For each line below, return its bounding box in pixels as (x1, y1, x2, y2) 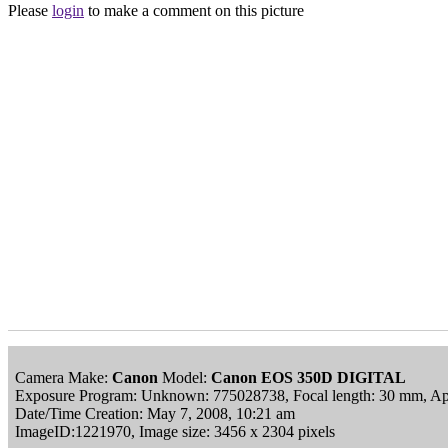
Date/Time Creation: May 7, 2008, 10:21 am (15, 404, 295, 422)
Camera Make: (15, 368, 112, 386)
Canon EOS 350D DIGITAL (211, 368, 406, 386)
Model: (158, 368, 211, 386)
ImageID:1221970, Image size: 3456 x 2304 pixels (15, 422, 335, 440)
